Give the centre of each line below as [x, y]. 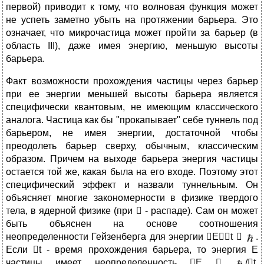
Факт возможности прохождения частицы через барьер [132, 81]
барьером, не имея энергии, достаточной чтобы [132, 133]
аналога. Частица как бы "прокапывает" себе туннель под [132, 120]
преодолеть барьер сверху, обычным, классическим [132, 146]
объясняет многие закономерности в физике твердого [132, 198]
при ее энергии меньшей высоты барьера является [132, 94]
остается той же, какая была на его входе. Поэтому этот [132, 172]
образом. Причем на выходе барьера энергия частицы [132, 159]
